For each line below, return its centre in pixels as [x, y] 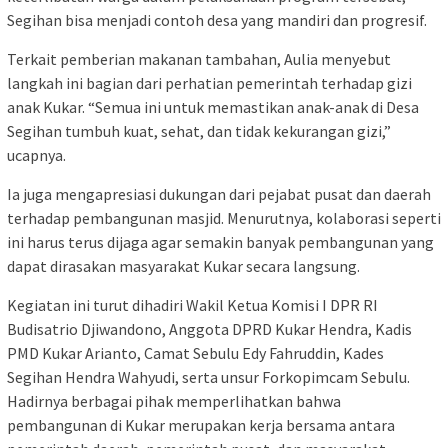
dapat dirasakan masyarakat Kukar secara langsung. [183, 266]
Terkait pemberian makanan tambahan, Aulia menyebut [199, 59]
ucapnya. [36, 155]
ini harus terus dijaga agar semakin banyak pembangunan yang [220, 242]
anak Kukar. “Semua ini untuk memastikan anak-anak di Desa [213, 107]
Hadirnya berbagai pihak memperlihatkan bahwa [174, 401]
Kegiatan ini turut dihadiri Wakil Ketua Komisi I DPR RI [192, 305]
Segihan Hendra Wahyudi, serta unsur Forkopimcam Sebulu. [208, 377]
